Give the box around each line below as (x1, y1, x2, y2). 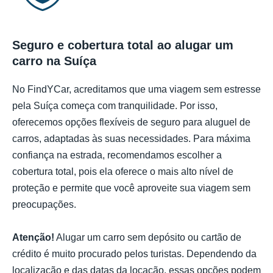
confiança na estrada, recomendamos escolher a (12, 150, 222, 161)
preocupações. (12, 199, 76, 210)
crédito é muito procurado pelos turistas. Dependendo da (12, 249, 257, 260)
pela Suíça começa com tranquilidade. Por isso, (12, 101, 218, 112)
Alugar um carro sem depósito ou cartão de (54, 232, 241, 243)
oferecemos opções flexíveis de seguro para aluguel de (12, 117, 250, 128)
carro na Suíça (12, 54, 96, 68)
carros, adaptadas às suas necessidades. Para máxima (12, 133, 250, 144)
